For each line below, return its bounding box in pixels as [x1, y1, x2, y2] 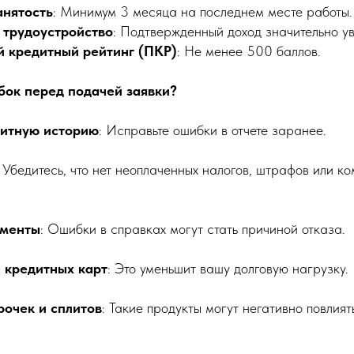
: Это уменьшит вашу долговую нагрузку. [107, 260, 348, 277]
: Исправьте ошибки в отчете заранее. [99, 122, 326, 139]
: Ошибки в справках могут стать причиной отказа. [40, 220, 345, 238]
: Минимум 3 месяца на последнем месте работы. [53, 3, 352, 21]
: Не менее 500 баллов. [177, 43, 321, 60]
